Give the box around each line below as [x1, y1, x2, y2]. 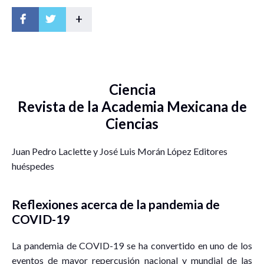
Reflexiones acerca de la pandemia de [12, 197, 220, 212]
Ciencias [105, 115, 159, 133]
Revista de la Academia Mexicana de [17, 98, 247, 115]
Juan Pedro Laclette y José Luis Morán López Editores [12, 146, 227, 157]
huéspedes [12, 160, 54, 172]
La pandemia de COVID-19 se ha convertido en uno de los [12, 240, 252, 252]
